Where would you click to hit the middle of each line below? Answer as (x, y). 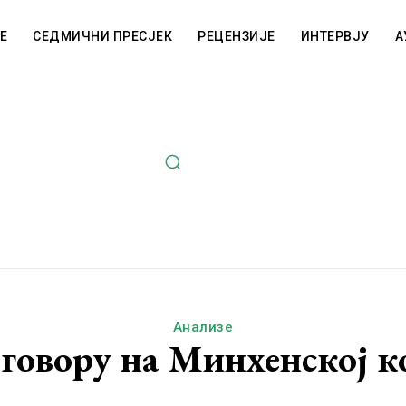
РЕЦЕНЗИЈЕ (237, 36)
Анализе (203, 327)
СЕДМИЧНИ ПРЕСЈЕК (103, 36)
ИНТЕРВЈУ (335, 36)
